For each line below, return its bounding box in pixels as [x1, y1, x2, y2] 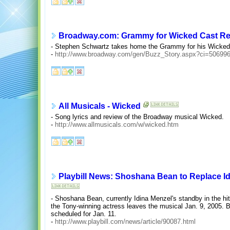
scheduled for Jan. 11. [51, 209, 117, 218]
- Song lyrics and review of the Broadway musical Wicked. [51, 112, 224, 121]
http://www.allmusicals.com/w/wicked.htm [55, 120, 179, 128]
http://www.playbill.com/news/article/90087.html [55, 217, 196, 225]
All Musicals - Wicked [59, 102, 141, 111]
